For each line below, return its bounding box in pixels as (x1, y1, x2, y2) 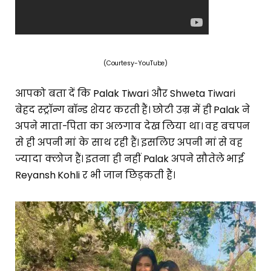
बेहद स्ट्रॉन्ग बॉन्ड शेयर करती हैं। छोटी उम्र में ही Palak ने (15, 102, 250, 117)
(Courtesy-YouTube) (103, 59, 168, 68)
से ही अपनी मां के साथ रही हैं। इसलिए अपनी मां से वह (15, 135, 243, 149)
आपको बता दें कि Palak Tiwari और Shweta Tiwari (15, 86, 235, 100)
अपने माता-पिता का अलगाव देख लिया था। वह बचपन (15, 119, 250, 133)
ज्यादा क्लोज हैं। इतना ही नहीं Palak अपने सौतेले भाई (15, 151, 244, 166)
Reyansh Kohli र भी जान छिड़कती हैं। (15, 168, 175, 182)
